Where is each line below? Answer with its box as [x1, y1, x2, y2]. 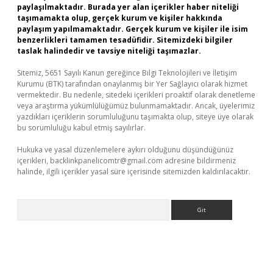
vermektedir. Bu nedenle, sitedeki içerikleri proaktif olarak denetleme [17, 90, 255, 100]
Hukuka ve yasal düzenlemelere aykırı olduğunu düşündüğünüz [17, 144, 233, 155]
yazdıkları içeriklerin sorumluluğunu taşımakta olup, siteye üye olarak [17, 112, 253, 122]
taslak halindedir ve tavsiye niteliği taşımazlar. [17, 46, 201, 56]
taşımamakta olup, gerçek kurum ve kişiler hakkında [17, 13, 222, 23]
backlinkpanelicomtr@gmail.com [50, 155, 163, 166]
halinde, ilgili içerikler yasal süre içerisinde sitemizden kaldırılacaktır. [17, 166, 250, 177]
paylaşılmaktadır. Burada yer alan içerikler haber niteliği [17, 2, 239, 12]
